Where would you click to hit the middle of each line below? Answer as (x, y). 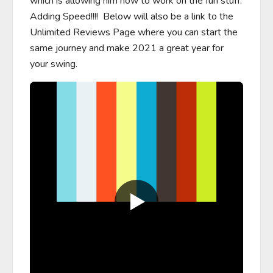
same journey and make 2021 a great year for (127, 48)
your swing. (54, 64)
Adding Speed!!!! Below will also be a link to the (132, 16)
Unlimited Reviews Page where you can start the (134, 32)
